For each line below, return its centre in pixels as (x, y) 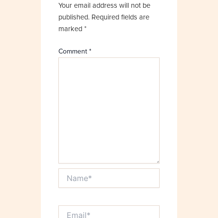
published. (74, 18)
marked (72, 29)
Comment (74, 52)
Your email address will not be (105, 6)
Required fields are (121, 18)
